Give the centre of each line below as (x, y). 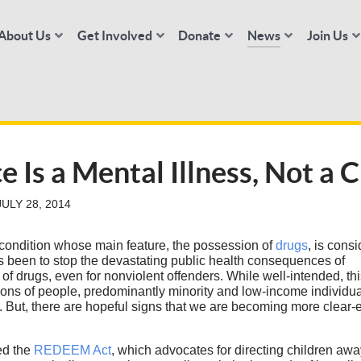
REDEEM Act (72, 351)
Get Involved (114, 35)
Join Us (327, 35)
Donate (200, 35)
